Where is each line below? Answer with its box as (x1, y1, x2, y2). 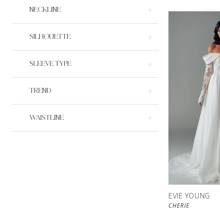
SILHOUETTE (29, 33, 71, 41)
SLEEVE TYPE (29, 60, 71, 68)
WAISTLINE (29, 114, 64, 122)
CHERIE (168, 201, 190, 210)
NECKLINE (29, 6, 61, 14)
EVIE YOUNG (168, 191, 210, 201)
